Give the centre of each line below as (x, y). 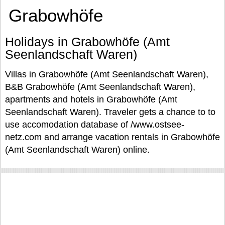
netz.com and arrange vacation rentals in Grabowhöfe (113, 137)
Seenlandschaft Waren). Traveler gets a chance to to (110, 112)
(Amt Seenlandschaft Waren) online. (77, 150)
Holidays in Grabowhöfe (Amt (87, 42)
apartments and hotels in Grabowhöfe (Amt (91, 99)
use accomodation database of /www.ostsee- (95, 125)
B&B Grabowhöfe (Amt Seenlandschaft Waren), (100, 87)
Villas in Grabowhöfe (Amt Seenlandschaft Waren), (107, 74)
